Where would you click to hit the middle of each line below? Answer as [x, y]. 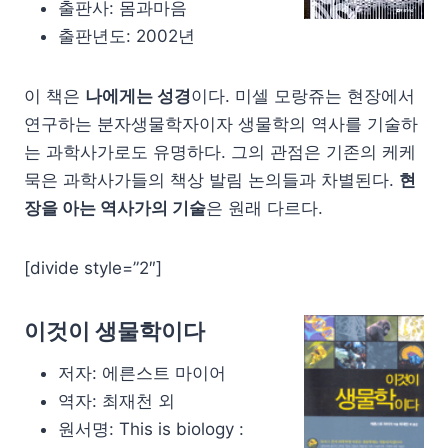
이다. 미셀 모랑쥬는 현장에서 [303, 95]
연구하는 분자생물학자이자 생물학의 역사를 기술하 [221, 123]
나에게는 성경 [138, 95]
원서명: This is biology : [151, 428]
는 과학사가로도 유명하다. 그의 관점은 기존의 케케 [220, 151]
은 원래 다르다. [264, 207]
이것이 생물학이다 [114, 330]
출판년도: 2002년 [126, 35]
